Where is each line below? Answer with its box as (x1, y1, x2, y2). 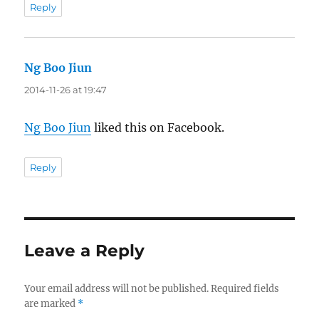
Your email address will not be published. (24, 282, 209, 295)
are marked (24, 297, 78, 310)
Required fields (211, 282, 280, 295)
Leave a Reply (24, 240, 145, 261)
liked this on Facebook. (91, 120, 225, 135)
